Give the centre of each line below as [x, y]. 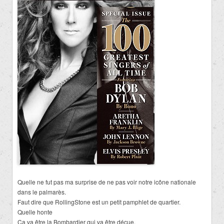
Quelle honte [36, 211]
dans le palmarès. [42, 191]
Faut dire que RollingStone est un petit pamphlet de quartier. [99, 201]
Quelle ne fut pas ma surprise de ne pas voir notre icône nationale [107, 181]
